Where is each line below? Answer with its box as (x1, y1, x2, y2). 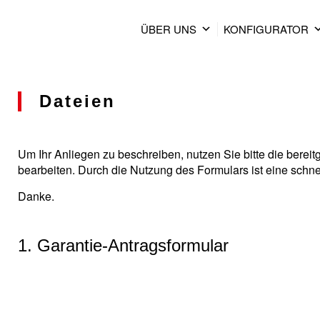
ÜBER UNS (141, 21, 197, 36)
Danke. (18, 188, 54, 204)
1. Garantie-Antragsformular (18, 236, 229, 255)
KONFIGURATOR (224, 21, 309, 36)
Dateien (39, 91, 116, 111)
